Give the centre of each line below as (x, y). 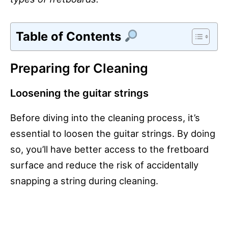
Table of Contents (70, 36)
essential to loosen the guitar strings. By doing (113, 133)
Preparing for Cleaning (79, 68)
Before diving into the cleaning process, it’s (105, 117)
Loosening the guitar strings (79, 93)
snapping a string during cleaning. (84, 180)
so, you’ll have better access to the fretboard (109, 149)
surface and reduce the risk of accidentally (104, 165)
